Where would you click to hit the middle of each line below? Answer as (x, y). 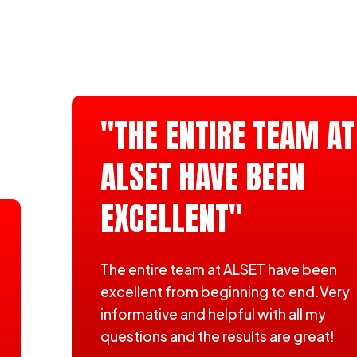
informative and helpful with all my (214, 314)
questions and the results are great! (218, 336)
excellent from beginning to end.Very (226, 292)
